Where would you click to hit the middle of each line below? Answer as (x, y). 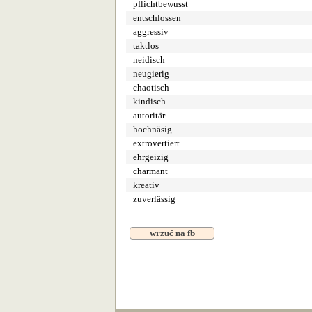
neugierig (151, 73)
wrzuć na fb (172, 233)
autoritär (149, 115)
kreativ (146, 185)
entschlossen (157, 18)
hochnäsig (153, 129)
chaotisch (151, 87)
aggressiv (151, 32)
